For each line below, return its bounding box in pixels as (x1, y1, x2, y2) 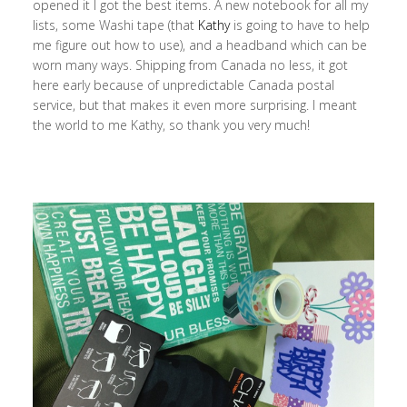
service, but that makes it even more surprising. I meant (32, 96, 357, 114)
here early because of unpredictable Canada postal (32, 76, 334, 94)
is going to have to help (229, 16, 370, 35)
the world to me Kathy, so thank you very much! (32, 116, 310, 134)
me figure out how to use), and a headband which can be (32, 36, 367, 55)
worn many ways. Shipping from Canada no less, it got (32, 56, 348, 74)
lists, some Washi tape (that (32, 16, 198, 35)
